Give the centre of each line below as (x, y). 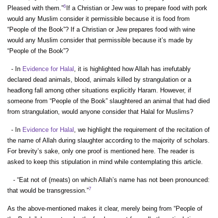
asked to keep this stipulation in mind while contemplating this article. (105, 162)
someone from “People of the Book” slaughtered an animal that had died (109, 101)
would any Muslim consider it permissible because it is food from (99, 19)
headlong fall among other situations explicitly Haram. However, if (99, 90)
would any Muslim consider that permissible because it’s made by (100, 40)
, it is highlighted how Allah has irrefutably (132, 69)
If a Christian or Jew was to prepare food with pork (137, 8)
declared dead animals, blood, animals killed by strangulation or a (99, 80)
